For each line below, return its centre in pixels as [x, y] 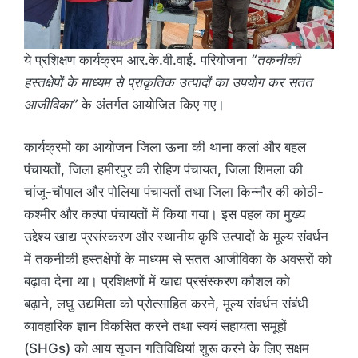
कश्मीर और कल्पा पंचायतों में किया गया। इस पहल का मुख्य [165, 215]
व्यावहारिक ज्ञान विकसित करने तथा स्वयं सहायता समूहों [155, 326]
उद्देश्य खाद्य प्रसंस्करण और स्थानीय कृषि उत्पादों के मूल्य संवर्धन [176, 237]
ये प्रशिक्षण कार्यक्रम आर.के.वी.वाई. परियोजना [137, 60]
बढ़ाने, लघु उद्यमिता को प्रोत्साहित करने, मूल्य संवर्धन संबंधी [166, 304]
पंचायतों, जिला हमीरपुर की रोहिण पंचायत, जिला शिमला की [163, 170]
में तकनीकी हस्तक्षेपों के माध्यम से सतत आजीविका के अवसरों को [178, 259]
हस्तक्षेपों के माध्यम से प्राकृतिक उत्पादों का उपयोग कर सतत [168, 82]
